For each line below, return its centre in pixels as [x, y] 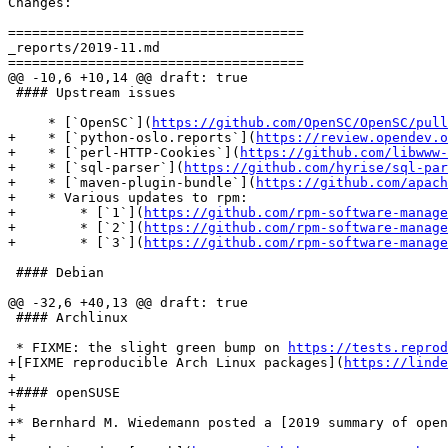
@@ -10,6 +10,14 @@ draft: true [128, 78]
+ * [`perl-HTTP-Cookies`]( [124, 153]
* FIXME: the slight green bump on [148, 348]
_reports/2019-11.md [84, 48]
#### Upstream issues [92, 93]
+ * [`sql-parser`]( [96, 168]
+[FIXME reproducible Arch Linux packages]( [176, 363]
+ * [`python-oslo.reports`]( [132, 138]
